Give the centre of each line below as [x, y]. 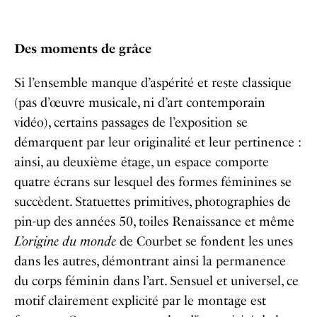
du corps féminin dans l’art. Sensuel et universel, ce [156, 281]
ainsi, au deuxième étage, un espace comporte [142, 162]
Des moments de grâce [83, 49]
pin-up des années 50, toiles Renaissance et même [154, 221]
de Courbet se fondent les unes [204, 241]
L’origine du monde [65, 241]
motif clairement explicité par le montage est [140, 301]
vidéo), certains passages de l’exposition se [131, 122]
